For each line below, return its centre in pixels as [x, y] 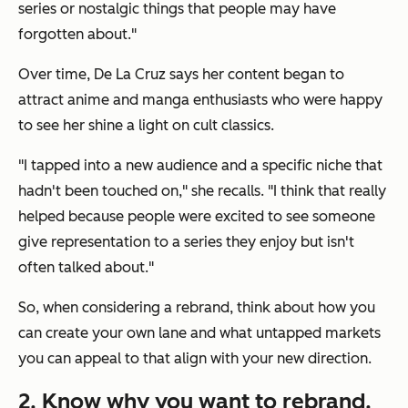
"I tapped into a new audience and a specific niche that [200, 166]
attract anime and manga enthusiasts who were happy [200, 100]
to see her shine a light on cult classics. [146, 126]
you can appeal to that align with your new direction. [195, 359]
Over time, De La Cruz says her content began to [181, 75]
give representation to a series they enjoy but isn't [186, 242]
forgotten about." [77, 35]
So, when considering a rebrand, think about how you [197, 308]
